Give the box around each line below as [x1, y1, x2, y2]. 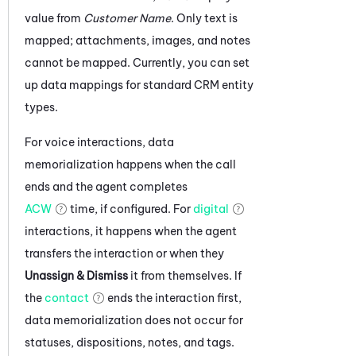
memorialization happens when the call [25, 157, 236, 172]
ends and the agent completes [25, 179, 188, 194]
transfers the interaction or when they [25, 246, 224, 261]
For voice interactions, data [25, 134, 174, 149]
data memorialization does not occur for [25, 312, 243, 327]
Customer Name [83, 10, 171, 25]
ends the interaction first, [105, 290, 242, 305]
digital [193, 201, 229, 216]
